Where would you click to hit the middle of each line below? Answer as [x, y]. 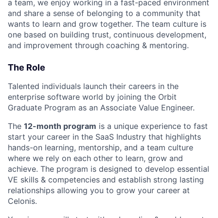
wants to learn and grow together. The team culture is [107, 24]
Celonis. [22, 201]
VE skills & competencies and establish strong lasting [106, 180]
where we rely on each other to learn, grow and [95, 158]
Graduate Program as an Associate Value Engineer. [101, 108]
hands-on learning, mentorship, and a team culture [100, 147]
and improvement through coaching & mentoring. [98, 45]
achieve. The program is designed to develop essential [109, 169]
